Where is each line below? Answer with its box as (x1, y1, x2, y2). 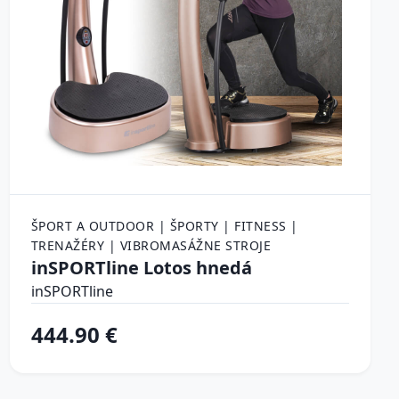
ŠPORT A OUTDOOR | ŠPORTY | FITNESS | (30, 216, 298, 234)
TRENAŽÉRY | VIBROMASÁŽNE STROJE (30, 236, 272, 254)
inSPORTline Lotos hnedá (30, 255, 252, 280)
